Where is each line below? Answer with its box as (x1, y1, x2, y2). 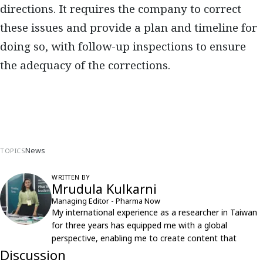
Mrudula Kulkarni (52, 180, 157, 198)
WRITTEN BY (52, 173, 90, 182)
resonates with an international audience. (52, 245, 210, 257)
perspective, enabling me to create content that (52, 232, 237, 244)
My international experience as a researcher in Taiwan (52, 207, 257, 218)
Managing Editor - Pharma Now (52, 196, 160, 207)
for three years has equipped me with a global (52, 220, 227, 231)
